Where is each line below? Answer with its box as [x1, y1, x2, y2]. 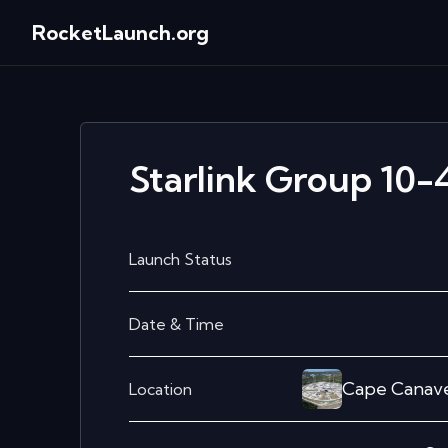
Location [129, 379, 192, 399]
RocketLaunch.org [32, 19, 209, 45]
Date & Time [129, 314, 224, 334]
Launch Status [129, 249, 232, 269]
